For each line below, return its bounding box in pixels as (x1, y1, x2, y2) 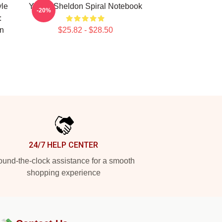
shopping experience (26, 168, 101, 177)
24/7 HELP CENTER (29, 140, 98, 150)
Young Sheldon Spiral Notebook (28, 2, 142, 10)
